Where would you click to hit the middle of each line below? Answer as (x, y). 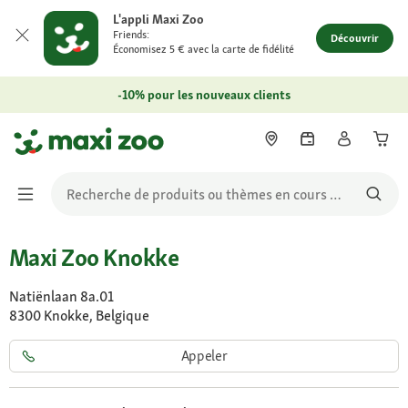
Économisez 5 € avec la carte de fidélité (204, 49)
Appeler (204, 356)
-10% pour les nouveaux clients (204, 95)
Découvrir (355, 38)
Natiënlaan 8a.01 (61, 296)
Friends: (131, 35)
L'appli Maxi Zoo (158, 19)
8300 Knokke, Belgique (79, 316)
